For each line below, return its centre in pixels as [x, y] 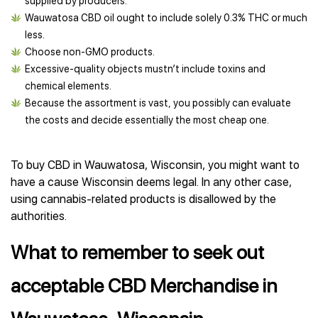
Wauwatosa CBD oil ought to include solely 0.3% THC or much [166, 18]
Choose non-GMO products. [90, 52]
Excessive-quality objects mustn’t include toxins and [145, 69]
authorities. [39, 216]
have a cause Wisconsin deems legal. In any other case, [151, 182]
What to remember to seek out [137, 252]
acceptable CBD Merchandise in [144, 286]
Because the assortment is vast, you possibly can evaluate [158, 103]
